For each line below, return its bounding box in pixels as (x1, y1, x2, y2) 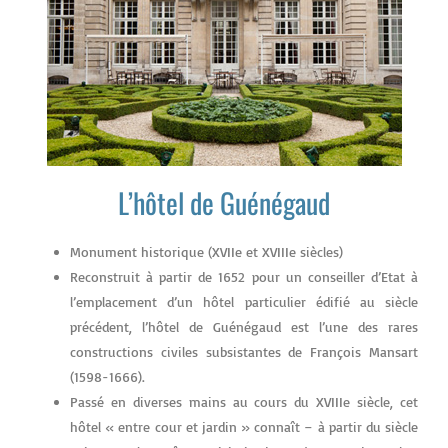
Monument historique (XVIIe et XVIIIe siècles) (70, 242, 343, 260)
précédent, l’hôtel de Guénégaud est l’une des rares (70, 317, 418, 335)
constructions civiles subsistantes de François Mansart (70, 342, 418, 360)
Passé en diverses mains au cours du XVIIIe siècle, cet (70, 392, 418, 410)
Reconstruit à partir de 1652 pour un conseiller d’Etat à (70, 267, 418, 285)
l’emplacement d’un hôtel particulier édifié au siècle (70, 292, 418, 310)
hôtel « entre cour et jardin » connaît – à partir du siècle (70, 417, 418, 435)
